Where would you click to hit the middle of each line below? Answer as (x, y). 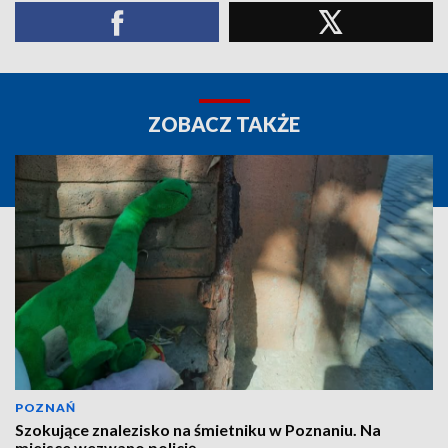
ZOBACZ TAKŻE (224, 124)
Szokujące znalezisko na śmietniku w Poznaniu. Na (198, 429)
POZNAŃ (45, 407)
